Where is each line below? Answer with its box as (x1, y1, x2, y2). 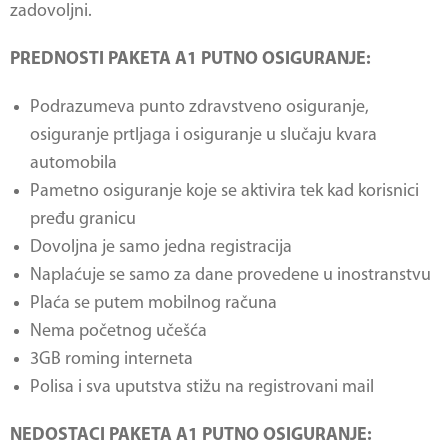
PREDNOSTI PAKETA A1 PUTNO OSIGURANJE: (10, 50, 371, 69)
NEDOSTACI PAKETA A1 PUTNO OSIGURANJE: (10, 426, 372, 445)
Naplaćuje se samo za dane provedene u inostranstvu (30, 266, 431, 285)
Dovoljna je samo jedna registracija (30, 238, 292, 257)
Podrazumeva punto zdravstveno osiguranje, (30, 98, 369, 117)
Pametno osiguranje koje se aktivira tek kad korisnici (30, 182, 419, 201)
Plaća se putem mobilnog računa (30, 294, 277, 313)
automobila (30, 154, 117, 173)
